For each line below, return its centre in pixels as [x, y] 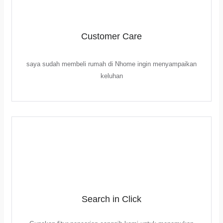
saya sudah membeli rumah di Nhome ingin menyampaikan [111, 64]
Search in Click [111, 199]
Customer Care [111, 36]
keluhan [111, 76]
